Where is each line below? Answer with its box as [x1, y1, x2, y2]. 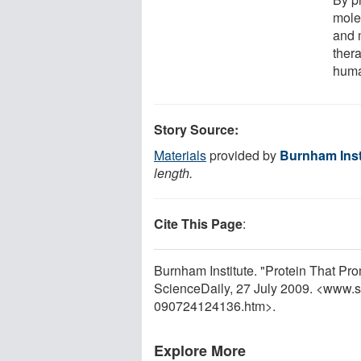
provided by [206, 145, 280, 164]
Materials [154, 145, 206, 164]
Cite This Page [154, 214, 243, 233]
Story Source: [154, 119, 239, 139]
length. [154, 163, 193, 182]
